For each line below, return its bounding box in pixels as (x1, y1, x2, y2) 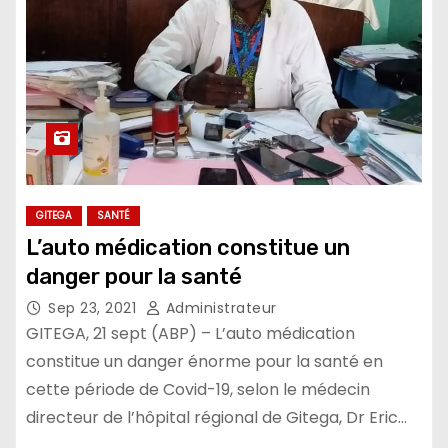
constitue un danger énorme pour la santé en (26, 349, 383, 373)
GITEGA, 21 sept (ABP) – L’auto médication (26, 321, 355, 345)
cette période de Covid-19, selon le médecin (26, 377, 370, 401)
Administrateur (161, 297, 277, 318)
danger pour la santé (26, 262, 242, 290)
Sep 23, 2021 (48, 297, 141, 318)
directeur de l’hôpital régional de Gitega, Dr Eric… (26, 405, 407, 429)
